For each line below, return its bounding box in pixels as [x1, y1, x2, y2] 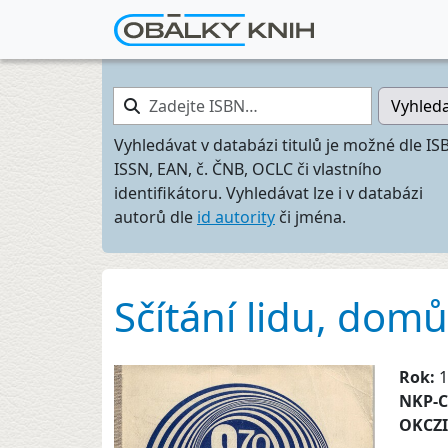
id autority [197, 206, 275, 228]
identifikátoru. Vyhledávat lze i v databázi [114, 182, 423, 204]
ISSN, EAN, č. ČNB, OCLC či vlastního [114, 158, 382, 180]
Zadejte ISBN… [113, 87, 222, 109]
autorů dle [114, 206, 197, 228]
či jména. [275, 206, 346, 228]
